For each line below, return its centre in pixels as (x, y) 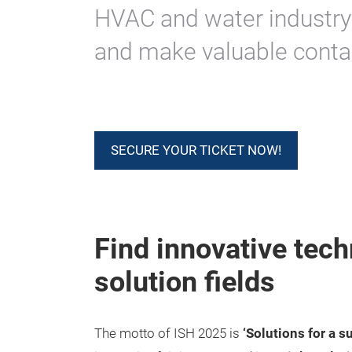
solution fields (185, 282)
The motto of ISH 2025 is (169, 334)
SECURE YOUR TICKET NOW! (196, 150)
